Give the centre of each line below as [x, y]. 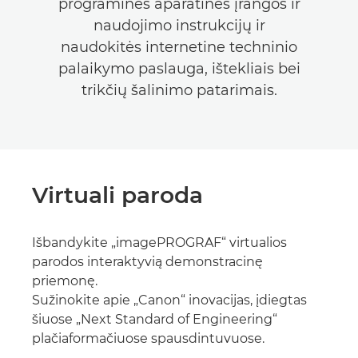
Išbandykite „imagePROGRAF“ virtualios [159, 243]
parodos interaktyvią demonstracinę [147, 262]
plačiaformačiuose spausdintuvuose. [148, 339]
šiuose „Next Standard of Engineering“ [155, 320]
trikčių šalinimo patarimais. [179, 91]
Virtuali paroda [117, 195]
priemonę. [65, 281]
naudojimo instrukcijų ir [179, 26]
